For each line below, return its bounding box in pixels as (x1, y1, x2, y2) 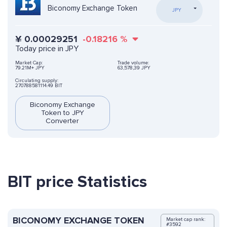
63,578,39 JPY (117, 65, 150, 71)
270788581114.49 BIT (15, 83, 62, 89)
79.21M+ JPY (15, 65, 45, 71)
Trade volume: (117, 60, 149, 66)
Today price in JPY (15, 44, 79, 54)
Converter (46, 117, 80, 126)
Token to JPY (41, 108, 84, 118)
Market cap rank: (166, 216, 205, 223)
